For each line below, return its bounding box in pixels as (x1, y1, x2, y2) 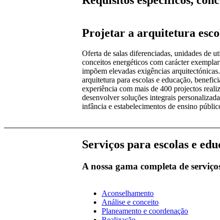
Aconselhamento (102, 189, 154, 197)
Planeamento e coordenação (102, 206, 188, 215)
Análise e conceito (102, 197, 159, 206)
